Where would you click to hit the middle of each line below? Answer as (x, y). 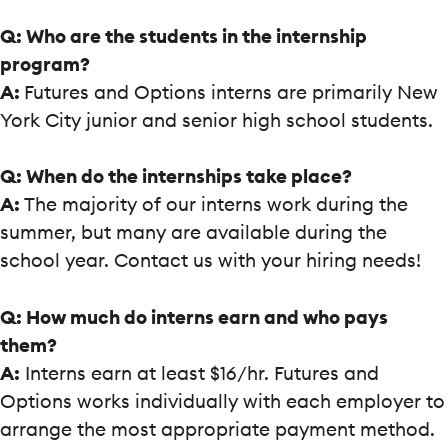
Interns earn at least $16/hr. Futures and (199, 372)
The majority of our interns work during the (214, 204)
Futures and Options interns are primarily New (231, 92)
